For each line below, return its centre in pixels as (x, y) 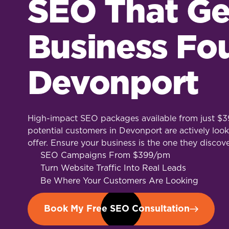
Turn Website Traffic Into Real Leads (113, 168)
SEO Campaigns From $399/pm (105, 155)
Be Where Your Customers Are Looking (119, 181)
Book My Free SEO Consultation (117, 209)
